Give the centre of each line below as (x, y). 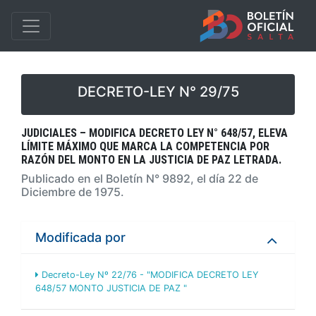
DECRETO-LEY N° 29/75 (158, 92)
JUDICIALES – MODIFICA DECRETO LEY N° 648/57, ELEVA (154, 133)
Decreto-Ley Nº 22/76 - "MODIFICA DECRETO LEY (149, 275)
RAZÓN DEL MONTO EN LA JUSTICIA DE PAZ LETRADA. (151, 160)
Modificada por (80, 237)
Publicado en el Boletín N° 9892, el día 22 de (140, 178)
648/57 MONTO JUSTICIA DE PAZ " (111, 288)
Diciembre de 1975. (73, 192)
